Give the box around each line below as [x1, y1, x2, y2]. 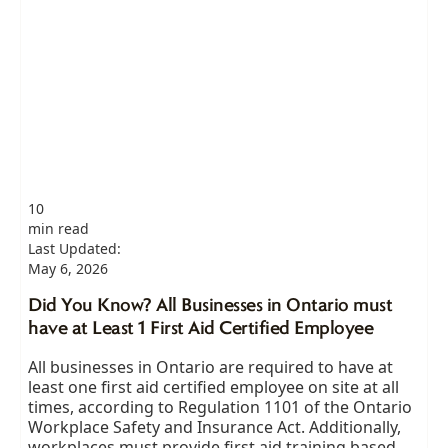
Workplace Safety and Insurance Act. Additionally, [28, 415, 402, 438]
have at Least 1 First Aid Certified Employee [28, 319, 374, 339]
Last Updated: [28, 238, 122, 258]
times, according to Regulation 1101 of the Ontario [28, 395, 413, 418]
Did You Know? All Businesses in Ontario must [28, 296, 393, 316]
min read [28, 218, 90, 238]
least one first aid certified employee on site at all [28, 375, 400, 398]
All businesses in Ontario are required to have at [28, 355, 394, 378]
